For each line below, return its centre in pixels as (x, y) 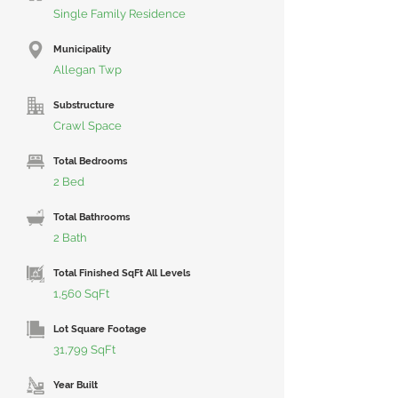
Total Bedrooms (90, 161)
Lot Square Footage (100, 329)
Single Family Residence (119, 14)
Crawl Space (88, 126)
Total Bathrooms (92, 217)
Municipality (82, 49)
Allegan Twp (88, 70)
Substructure (84, 105)
